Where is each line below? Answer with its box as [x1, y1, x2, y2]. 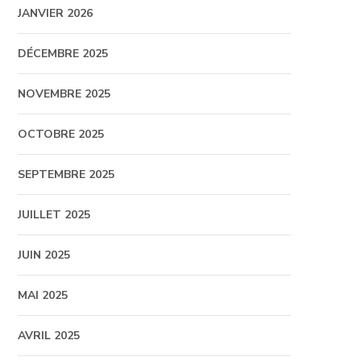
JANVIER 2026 [17, 6, 93, 21]
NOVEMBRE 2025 [17, 86, 110, 102]
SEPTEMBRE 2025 [17, 167, 114, 182]
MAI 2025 [17, 288, 68, 303]
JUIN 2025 [17, 247, 70, 263]
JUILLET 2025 [17, 207, 90, 222]
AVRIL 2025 [17, 328, 80, 343]
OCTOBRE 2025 [17, 127, 104, 142]
